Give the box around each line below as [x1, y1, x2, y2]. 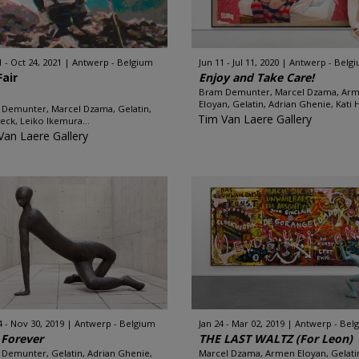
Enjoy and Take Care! [199, 70, 314, 85]
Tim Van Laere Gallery [198, 111, 312, 127]
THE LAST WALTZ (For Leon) [199, 331, 353, 346]
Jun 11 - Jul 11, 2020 [199, 56, 279, 68]
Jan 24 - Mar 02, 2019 [199, 317, 284, 329]
